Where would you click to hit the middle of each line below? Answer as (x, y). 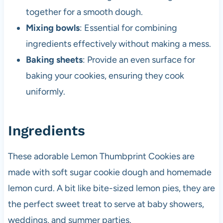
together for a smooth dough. (84, 12)
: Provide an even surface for (139, 59)
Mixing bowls (53, 28)
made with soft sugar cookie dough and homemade (110, 172)
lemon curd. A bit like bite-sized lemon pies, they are (111, 188)
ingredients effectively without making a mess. (118, 44)
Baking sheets (54, 59)
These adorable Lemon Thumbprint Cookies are (101, 156)
